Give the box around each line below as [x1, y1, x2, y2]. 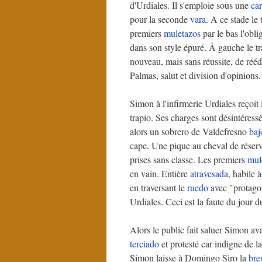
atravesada [190, 167, 228, 180]
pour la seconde [130, 13, 190, 25]
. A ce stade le [206, 13, 260, 25]
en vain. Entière [130, 167, 190, 180]
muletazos [164, 27, 201, 39]
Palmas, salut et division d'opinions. [130, 69, 261, 81]
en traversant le [130, 181, 187, 194]
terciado [130, 237, 159, 250]
